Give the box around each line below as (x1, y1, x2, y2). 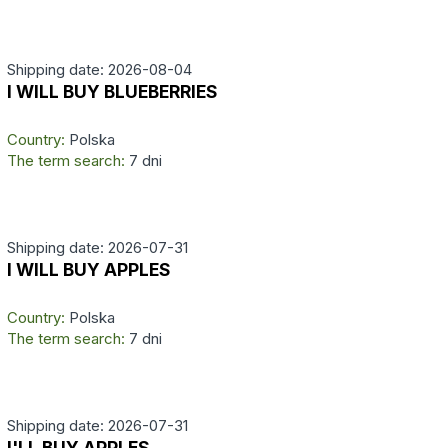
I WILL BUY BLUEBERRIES (6, 81, 218, 102)
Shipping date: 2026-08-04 (6, 60, 192, 79)
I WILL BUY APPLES (6, 259, 171, 280)
